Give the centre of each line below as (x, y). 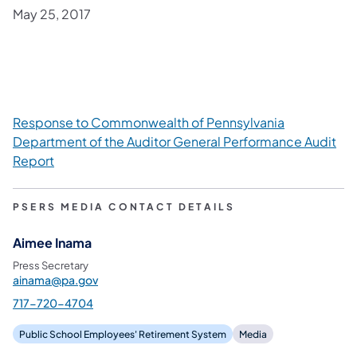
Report (33, 160)
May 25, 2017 (52, 14)
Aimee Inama (52, 242)
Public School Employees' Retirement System (123, 334)
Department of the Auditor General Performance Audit (175, 141)
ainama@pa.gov (55, 279)
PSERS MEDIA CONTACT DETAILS (124, 206)
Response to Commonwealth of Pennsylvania (149, 122)
